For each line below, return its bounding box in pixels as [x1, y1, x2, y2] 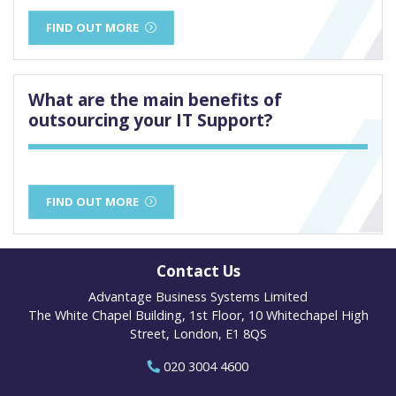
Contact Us [156, 261, 240, 282]
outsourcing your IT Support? [28, 108, 272, 133]
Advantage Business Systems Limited [88, 288, 308, 306]
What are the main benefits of [28, 88, 282, 112]
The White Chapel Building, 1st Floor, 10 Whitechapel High [27, 307, 369, 324]
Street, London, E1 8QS [129, 325, 267, 343]
